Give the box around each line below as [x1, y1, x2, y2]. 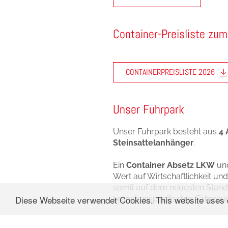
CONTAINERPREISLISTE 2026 [126, 66, 219, 77]
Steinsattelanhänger [113, 137, 193, 148]
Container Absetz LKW [126, 160, 215, 170]
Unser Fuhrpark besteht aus [113, 126, 219, 136]
